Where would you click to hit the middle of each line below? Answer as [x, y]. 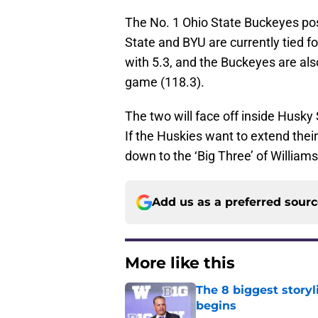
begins [216, 306]
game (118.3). [165, 82]
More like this [180, 263]
